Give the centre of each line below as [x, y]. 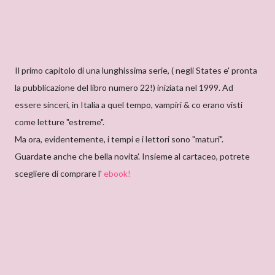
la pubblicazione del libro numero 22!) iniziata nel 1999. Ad [124, 87]
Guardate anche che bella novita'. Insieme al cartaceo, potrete [132, 156]
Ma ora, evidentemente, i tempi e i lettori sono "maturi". [119, 139]
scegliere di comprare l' [59, 173]
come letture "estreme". [60, 122]
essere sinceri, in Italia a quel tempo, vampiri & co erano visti [129, 105]
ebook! [117, 173]
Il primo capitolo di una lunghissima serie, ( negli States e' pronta [136, 70]
